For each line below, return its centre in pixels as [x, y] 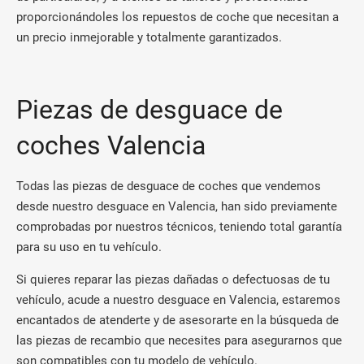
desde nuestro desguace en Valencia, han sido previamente [177, 206]
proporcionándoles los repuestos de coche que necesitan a [178, 17]
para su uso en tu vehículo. [89, 247]
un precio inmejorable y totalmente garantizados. [149, 37]
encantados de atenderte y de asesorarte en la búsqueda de [178, 320]
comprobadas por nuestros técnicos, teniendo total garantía [179, 227]
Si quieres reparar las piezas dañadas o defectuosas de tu [173, 279]
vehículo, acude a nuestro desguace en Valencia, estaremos [178, 300]
